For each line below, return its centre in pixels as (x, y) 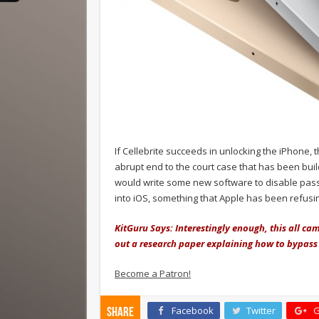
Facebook (193, 310)
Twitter (261, 310)
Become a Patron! (153, 273)
